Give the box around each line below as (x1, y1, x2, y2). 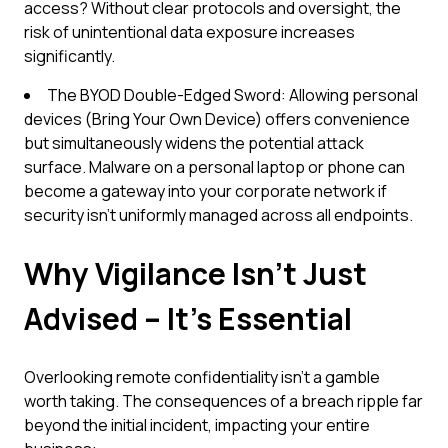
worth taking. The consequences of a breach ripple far (24, 390, 423, 412)
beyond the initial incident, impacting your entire (24, 414, 370, 436)
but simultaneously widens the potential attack (24, 132, 364, 154)
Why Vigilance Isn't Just (24, 253, 367, 294)
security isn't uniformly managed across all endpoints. (24, 204, 413, 226)
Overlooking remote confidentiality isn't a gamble (24, 366, 380, 388)
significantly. (24, 45, 115, 67)
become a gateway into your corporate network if (24, 180, 387, 202)
